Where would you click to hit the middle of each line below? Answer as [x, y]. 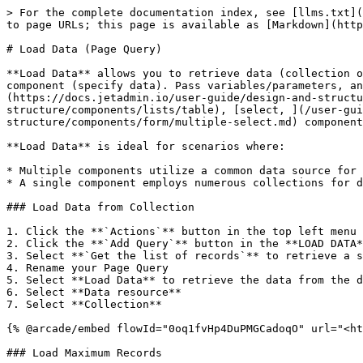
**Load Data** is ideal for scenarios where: [146, 146]
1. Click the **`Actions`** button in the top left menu [181, 231]
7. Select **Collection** [84, 304]
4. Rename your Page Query [88, 268]
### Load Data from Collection [100, 207]
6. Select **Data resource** [94, 292]
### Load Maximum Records [84, 353]
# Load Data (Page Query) [84, 49]
